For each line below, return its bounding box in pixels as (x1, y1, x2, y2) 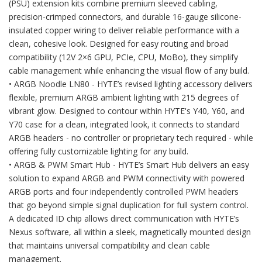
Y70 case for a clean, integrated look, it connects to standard (9, 119, 240, 130)
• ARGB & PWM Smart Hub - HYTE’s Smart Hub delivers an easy (9, 159, 249, 170)
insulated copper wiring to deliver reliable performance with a (9, 25, 239, 36)
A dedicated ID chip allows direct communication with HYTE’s (9, 213, 239, 224)
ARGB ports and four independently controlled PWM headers (9, 186, 239, 197)
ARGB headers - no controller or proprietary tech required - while (9, 132, 253, 143)
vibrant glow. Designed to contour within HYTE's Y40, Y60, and (9, 105, 244, 116)
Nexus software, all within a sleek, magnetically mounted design (9, 226, 251, 237)
